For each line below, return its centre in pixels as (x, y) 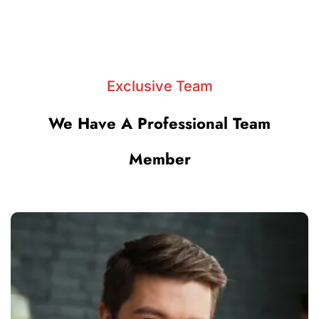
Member (159, 158)
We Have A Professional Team (159, 123)
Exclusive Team (159, 86)
